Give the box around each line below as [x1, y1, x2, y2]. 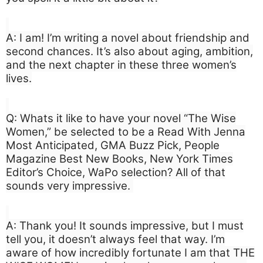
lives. [6, 71, 32, 85]
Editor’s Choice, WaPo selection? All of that [6, 165, 225, 179]
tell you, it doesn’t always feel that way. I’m [6, 232, 225, 246]
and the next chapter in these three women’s [6, 58, 237, 72]
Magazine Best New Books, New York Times [6, 151, 233, 166]
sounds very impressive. [6, 178, 133, 193]
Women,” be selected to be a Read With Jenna [6, 124, 245, 139]
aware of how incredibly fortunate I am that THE [6, 245, 255, 259]
